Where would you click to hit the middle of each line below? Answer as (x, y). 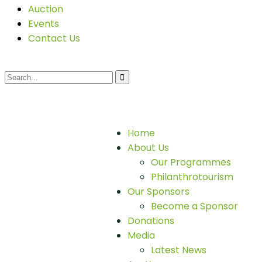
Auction (46, 9)
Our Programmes (191, 162)
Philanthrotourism (192, 177)
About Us (148, 148)
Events (44, 24)
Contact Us (54, 38)
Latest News (179, 250)
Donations (151, 221)
